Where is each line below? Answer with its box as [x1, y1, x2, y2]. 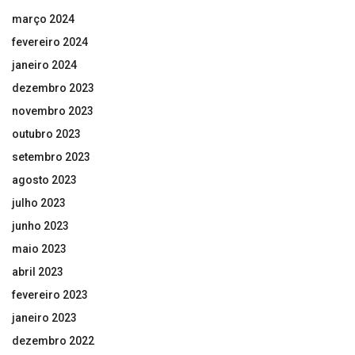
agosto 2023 [12, 174, 77, 187]
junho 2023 [12, 219, 69, 233]
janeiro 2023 [12, 311, 77, 325]
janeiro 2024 [12, 59, 77, 72]
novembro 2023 [12, 105, 94, 118]
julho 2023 [12, 197, 66, 210]
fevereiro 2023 [12, 288, 88, 302]
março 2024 [12, 13, 74, 26]
